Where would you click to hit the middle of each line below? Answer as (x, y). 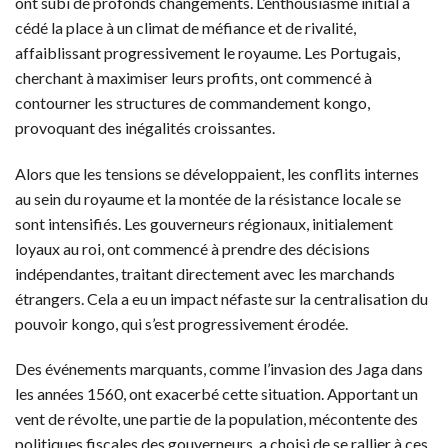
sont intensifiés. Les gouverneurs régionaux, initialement (204, 223)
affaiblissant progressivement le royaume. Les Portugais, (207, 52)
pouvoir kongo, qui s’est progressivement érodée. (181, 323)
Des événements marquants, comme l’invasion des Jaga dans (219, 369)
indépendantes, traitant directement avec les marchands (205, 273)
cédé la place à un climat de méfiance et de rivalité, (185, 27)
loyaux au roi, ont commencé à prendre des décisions (192, 248)
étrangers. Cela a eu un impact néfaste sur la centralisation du (221, 298)
